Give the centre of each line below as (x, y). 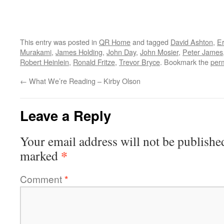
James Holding (79, 52)
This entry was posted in (59, 42)
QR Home (115, 42)
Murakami (36, 52)
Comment (42, 179)
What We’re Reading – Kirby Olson (84, 81)
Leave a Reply (65, 115)
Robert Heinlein (44, 62)
